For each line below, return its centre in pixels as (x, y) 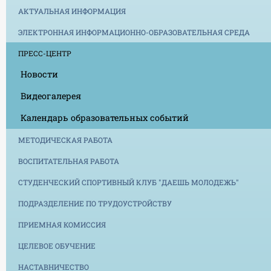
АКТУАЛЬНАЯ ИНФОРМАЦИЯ (72, 11)
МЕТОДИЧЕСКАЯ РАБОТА (65, 139)
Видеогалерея (51, 96)
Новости (39, 74)
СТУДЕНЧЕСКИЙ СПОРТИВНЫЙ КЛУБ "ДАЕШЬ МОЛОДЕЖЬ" (129, 182)
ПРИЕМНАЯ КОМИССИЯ (62, 224)
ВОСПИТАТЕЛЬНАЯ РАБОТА (69, 161)
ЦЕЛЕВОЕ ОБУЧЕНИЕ (57, 245)
